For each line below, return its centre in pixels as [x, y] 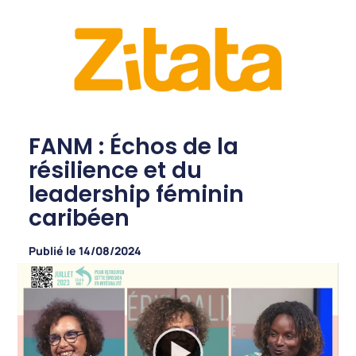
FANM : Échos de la [133, 147]
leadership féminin [136, 195]
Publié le [52, 251]
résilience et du [115, 171]
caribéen [79, 219]
